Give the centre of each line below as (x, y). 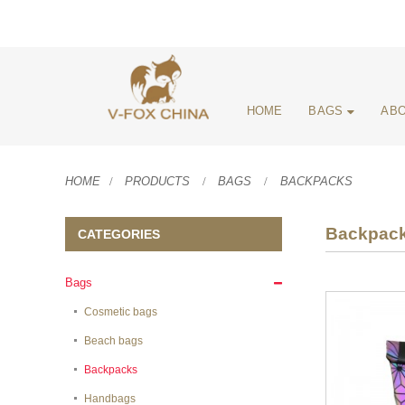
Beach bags (114, 341)
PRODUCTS (158, 182)
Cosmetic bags (121, 312)
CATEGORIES (119, 234)
